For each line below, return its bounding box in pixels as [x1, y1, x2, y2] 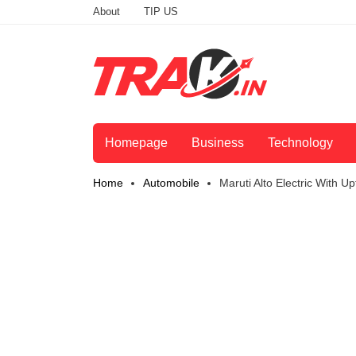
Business [192, 136, 244, 150]
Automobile [143, 176, 199, 190]
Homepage [105, 136, 168, 150]
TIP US [144, 6, 178, 17]
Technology [268, 136, 333, 150]
